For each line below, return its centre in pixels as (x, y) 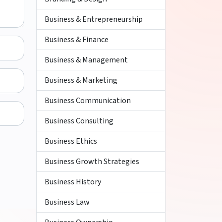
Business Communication (88, 101)
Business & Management (86, 60)
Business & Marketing (81, 80)
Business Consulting (79, 121)
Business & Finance (77, 40)
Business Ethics (71, 141)
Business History (73, 182)
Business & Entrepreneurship (94, 19)
